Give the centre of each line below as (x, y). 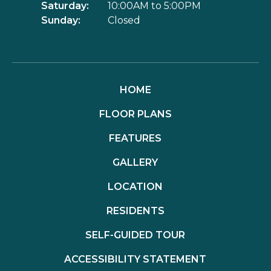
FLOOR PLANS (135, 114)
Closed (124, 20)
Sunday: (61, 20)
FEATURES (135, 138)
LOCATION (135, 187)
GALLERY (135, 162)
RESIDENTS (135, 211)
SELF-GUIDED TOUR (135, 235)
